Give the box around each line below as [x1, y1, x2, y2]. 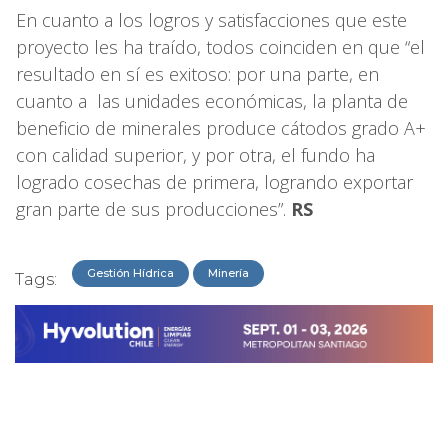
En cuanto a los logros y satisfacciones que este [16, 7, 407, 32]
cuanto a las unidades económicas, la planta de [16, 88, 408, 113]
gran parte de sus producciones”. [16, 196, 291, 221]
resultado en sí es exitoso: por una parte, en [16, 61, 379, 86]
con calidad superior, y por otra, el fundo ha [16, 142, 375, 167]
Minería [208, 265, 249, 280]
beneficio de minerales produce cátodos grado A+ [16, 115, 426, 140]
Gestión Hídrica [87, 265, 174, 280]
